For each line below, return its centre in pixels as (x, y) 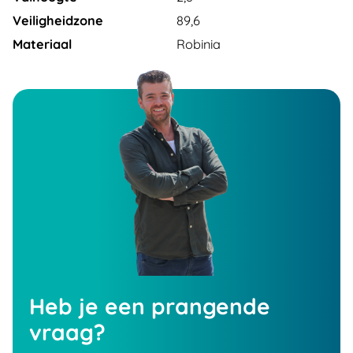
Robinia (199, 44)
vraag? (68, 332)
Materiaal (42, 44)
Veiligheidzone (58, 20)
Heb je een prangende (150, 306)
